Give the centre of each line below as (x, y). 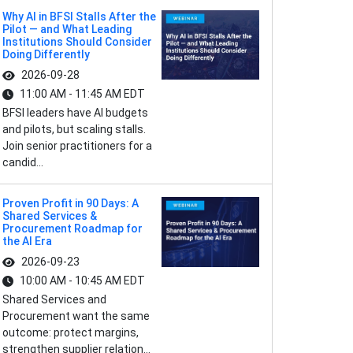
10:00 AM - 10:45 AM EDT (82, 281)
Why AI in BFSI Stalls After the (79, 17)
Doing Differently (46, 54)
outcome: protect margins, (71, 333)
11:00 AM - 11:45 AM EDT (82, 94)
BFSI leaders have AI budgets (75, 113)
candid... (23, 162)
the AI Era (27, 241)
